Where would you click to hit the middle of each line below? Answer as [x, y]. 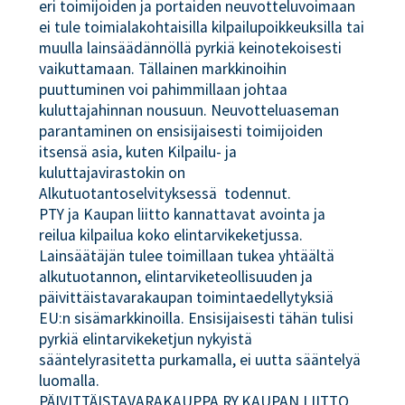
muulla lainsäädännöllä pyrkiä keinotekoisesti [191, 48]
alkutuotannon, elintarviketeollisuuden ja [176, 277]
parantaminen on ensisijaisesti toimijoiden [181, 131]
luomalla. [70, 381]
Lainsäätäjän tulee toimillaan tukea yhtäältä [187, 256]
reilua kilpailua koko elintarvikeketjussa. [171, 235]
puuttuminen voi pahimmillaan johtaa [164, 89]
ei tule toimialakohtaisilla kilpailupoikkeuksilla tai [202, 27]
